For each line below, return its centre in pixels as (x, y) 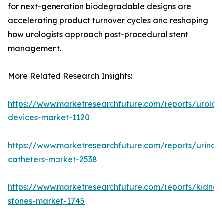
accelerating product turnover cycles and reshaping (108, 21)
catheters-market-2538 (53, 159)
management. (35, 48)
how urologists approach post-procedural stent (98, 34)
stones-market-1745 (46, 201)
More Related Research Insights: (70, 76)
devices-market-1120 (49, 118)
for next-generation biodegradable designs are (100, 7)
